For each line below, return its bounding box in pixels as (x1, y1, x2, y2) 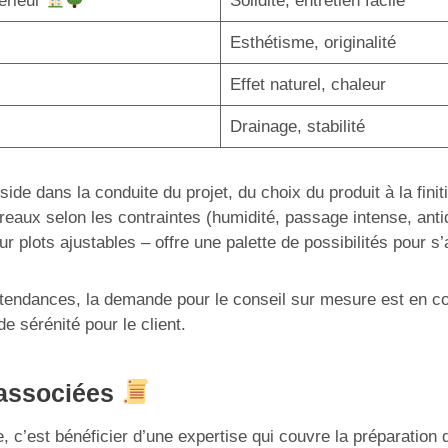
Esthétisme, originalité (229, 33, 396, 52)
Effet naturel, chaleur (229, 75, 386, 94)
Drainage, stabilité (229, 117, 365, 136)
